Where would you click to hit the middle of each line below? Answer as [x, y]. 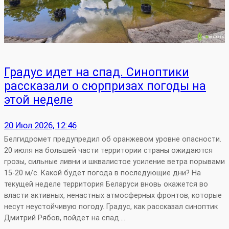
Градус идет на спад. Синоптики [97, 72]
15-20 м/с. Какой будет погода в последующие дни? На [102, 173]
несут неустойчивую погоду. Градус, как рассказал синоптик [111, 207]
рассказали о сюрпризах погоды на [105, 86]
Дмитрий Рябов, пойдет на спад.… [65, 218]
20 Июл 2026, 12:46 [40, 125]
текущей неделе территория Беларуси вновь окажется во [106, 184]
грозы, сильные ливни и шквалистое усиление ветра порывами [114, 162]
